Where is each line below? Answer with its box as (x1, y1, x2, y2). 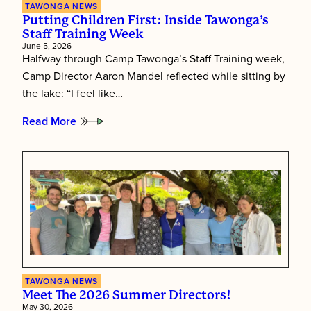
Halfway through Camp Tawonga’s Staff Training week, (22, 51, 285, 66)
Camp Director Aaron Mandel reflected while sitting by (22, 69, 285, 83)
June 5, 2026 (22, 40, 72, 51)
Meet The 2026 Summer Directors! (22, 287, 230, 303)
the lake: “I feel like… (22, 86, 123, 101)
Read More (22, 114, 76, 128)
